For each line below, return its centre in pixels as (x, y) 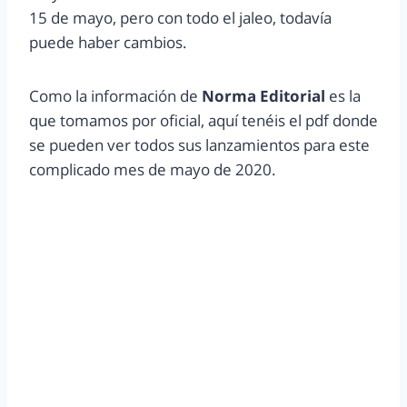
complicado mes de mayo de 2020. (153, 169)
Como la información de (115, 95)
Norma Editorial (263, 95)
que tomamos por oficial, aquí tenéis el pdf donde (203, 120)
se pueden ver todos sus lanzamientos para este (199, 144)
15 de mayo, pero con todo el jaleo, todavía (180, 17)
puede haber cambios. (108, 42)
